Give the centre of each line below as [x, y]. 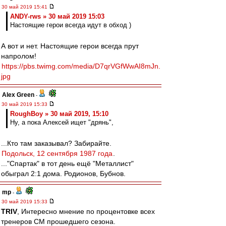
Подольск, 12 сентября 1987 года [57, 153]
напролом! [19, 56]
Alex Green [18, 95]
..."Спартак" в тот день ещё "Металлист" [67, 163]
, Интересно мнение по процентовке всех [86, 211]
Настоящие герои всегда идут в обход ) [71, 25]
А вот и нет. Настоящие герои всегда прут [70, 46]
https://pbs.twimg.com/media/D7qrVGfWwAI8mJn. [81, 66]
